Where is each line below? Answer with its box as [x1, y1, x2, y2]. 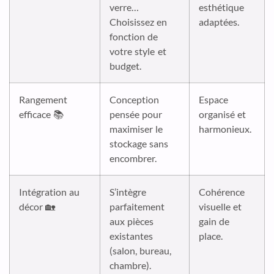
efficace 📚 [19, 108, 64, 120]
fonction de [109, 31, 158, 43]
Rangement [19, 94, 67, 106]
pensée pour [109, 108, 163, 120]
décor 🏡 [19, 201, 56, 213]
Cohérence [199, 186, 245, 198]
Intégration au [19, 186, 80, 198]
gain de [199, 215, 230, 228]
